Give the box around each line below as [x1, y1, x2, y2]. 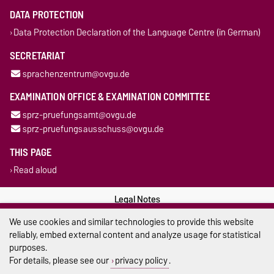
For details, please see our [9, 253, 111, 268]
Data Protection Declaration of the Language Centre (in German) [13, 24, 261, 40]
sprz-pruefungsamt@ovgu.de [22, 106, 136, 122]
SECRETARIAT [10, 47, 65, 65]
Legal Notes [114, 191, 160, 207]
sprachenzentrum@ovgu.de [22, 65, 130, 81]
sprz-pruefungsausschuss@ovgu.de [22, 120, 164, 136]
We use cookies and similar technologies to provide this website [9, 214, 254, 229]
